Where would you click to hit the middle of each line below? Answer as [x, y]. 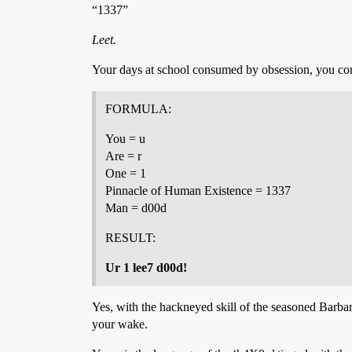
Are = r [123, 156]
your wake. [120, 324]
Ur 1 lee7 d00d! [146, 268]
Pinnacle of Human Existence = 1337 [198, 191]
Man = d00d [136, 208]
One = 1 [126, 173]
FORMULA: [138, 109]
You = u [125, 139]
